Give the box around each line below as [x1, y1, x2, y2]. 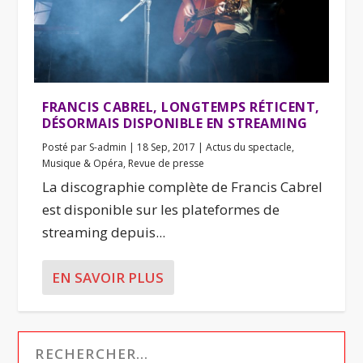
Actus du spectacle [206, 139, 293, 154]
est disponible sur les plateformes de [42, 199, 280, 219]
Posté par [42, 139, 90, 154]
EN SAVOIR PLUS [52, 267, 164, 287]
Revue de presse [128, 156, 205, 170]
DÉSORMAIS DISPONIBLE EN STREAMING [42, 113, 308, 132]
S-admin [89, 139, 127, 154]
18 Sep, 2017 [137, 139, 196, 154]
